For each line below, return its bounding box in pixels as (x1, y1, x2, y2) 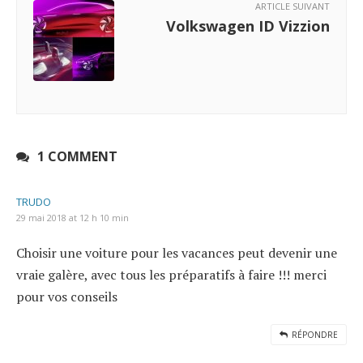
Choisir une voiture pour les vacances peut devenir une (16, 244, 337, 263)
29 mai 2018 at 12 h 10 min (16, 211, 129, 224)
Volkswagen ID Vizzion (166, 16, 330, 36)
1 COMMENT (37, 147, 117, 166)
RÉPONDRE (292, 329, 338, 341)
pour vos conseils (16, 288, 117, 306)
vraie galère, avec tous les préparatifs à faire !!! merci (16, 266, 327, 284)
